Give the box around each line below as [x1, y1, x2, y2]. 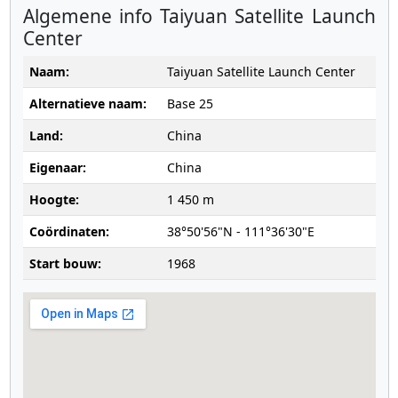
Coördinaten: [28, 223, 109, 241]
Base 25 [166, 95, 213, 113]
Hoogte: [28, 191, 79, 209]
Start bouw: [28, 255, 101, 273]
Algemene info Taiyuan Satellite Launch [22, 4, 376, 29]
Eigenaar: [28, 159, 86, 177]
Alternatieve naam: [28, 95, 147, 113]
